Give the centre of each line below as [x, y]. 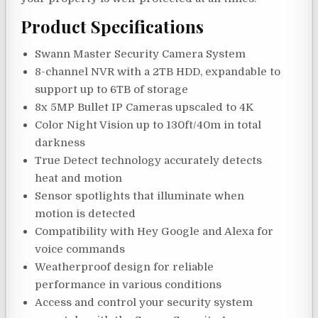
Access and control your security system [144, 302]
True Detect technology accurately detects [149, 160]
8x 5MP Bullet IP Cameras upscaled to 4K [144, 107]
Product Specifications [113, 27]
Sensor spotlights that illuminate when [140, 196]
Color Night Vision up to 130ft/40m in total [148, 125]
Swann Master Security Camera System [141, 54]
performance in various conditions [128, 284]
